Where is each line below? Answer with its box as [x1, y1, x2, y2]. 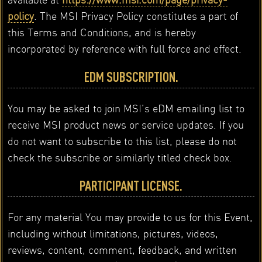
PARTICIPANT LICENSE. [80, 177, 182, 194]
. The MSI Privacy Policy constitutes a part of [33, 9, 238, 23]
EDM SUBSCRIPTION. [84, 68, 178, 85]
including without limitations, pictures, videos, [7, 226, 218, 240]
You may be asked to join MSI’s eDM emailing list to [7, 101, 244, 115]
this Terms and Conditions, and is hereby [7, 25, 196, 39]
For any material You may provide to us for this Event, [7, 210, 253, 224]
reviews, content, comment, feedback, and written [7, 243, 237, 257]
